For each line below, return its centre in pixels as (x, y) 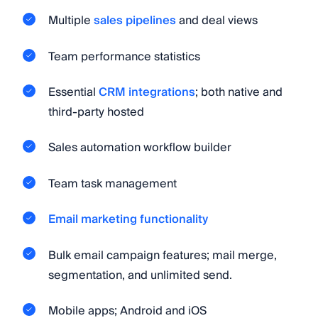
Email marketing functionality (128, 220)
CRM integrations (147, 93)
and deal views (217, 21)
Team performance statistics (124, 56)
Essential (73, 93)
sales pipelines (135, 21)
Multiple (71, 21)
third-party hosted (96, 113)
